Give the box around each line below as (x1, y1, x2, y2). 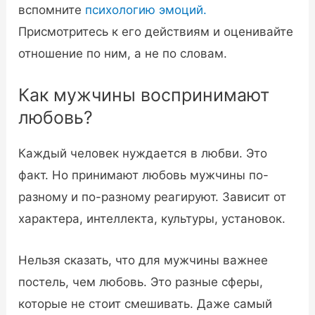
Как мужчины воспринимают (18, 84, 270, 106)
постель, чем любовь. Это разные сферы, (18, 274, 264, 289)
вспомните (18, 3, 86, 18)
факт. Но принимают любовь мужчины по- (18, 168, 269, 183)
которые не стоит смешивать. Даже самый (18, 296, 273, 311)
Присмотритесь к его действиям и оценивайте (18, 25, 294, 39)
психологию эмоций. (85, 3, 207, 18)
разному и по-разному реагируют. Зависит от (18, 190, 287, 205)
